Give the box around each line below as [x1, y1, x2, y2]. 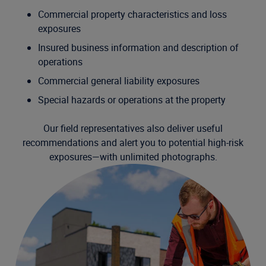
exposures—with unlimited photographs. [49, 150, 217, 163]
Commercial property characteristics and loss [38, 8, 227, 21]
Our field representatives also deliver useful [43, 122, 223, 135]
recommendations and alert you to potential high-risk [23, 136, 243, 149]
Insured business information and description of [38, 41, 239, 54]
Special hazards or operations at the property [38, 93, 226, 106]
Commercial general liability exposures [38, 74, 199, 87]
